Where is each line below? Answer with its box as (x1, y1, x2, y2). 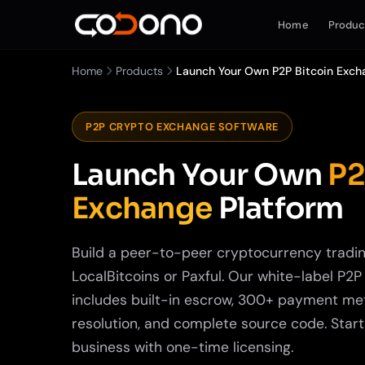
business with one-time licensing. (72, 338, 293, 356)
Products (116, 64, 163, 78)
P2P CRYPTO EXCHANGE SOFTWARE (86, 120, 279, 134)
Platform (212, 190, 344, 226)
